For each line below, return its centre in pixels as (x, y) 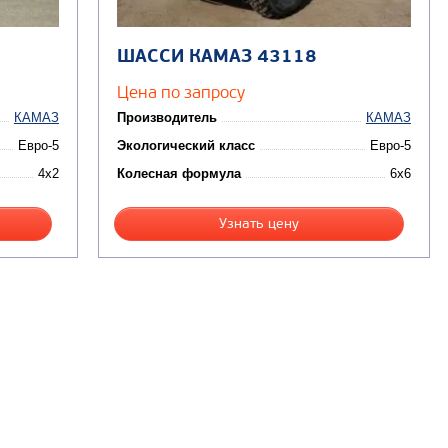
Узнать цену (258, 224)
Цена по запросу (180, 92)
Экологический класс (185, 146)
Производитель (166, 118)
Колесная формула (178, 174)
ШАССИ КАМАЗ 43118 (216, 57)
